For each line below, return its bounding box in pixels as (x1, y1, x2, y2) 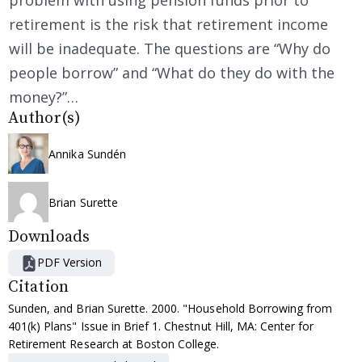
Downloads (8, 227, 90, 248)
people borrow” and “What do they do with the (9, 63, 335, 83)
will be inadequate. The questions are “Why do (9, 39, 330, 59)
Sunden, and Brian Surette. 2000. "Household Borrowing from (8, 301, 333, 317)
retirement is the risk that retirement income (9, 15, 328, 35)
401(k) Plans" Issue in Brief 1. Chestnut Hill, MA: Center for (8, 318, 314, 335)
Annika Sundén (48, 145, 127, 162)
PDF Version (37, 255, 103, 271)
